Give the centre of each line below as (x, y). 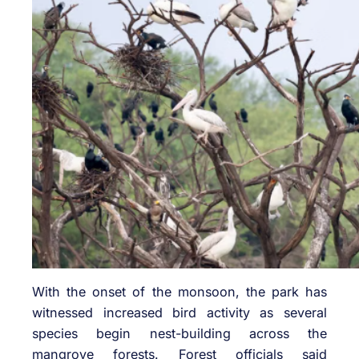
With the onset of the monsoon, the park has (179, 291)
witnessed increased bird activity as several (179, 312)
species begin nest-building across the (179, 333)
